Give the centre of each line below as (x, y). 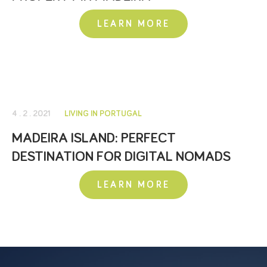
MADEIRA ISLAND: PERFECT (94, 138)
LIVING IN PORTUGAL (103, 114)
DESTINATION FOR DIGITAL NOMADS (121, 157)
